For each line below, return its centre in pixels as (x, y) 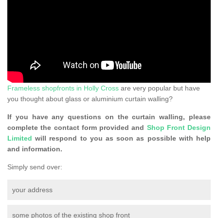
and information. (35, 149)
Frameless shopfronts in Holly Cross (63, 88)
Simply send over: (35, 167)
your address (32, 190)
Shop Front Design (179, 128)
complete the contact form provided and (77, 128)
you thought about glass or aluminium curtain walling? (90, 99)
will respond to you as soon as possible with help (121, 138)
